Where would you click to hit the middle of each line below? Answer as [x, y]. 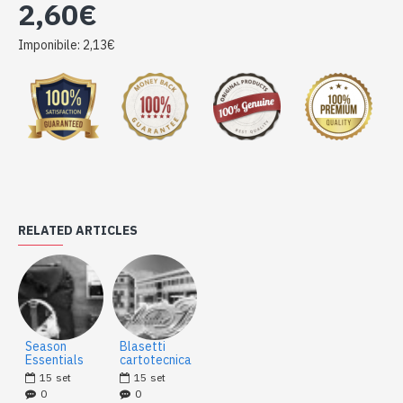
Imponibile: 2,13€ [67, 45]
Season [46, 346]
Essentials [54, 359]
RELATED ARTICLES [78, 230]
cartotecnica [155, 359]
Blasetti [142, 346]
